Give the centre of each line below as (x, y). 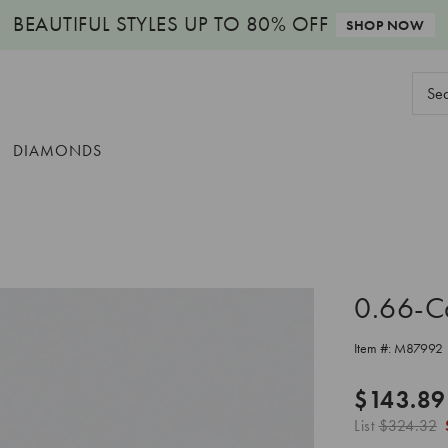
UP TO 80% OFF (253, 23)
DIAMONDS (57, 150)
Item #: (374, 347)
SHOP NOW (385, 25)
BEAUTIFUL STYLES (96, 23)
